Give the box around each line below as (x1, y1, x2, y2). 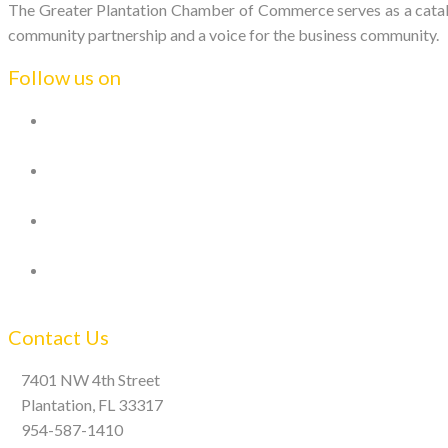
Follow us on (8, 65, 121, 89)
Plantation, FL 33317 (21, 395, 163, 414)
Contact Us (8, 325, 109, 349)
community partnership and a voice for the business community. (8, 25, 439, 44)
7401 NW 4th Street (21, 370, 160, 389)
